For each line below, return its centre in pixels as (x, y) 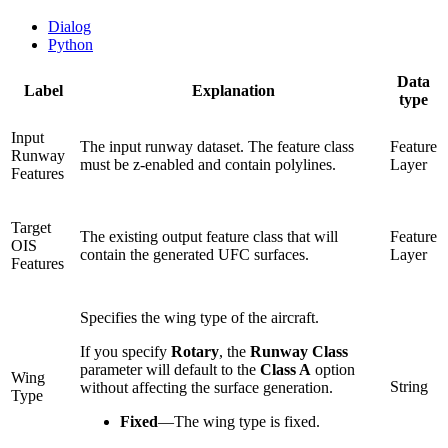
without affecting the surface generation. (206, 388)
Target (31, 228)
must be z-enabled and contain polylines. (208, 165)
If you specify (125, 352)
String (409, 387)
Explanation (233, 91)
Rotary (195, 352)
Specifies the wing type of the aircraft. (199, 318)
